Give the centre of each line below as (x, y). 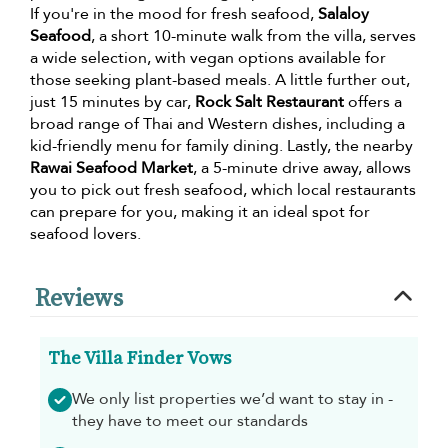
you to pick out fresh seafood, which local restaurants (223, 189)
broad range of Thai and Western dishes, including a (217, 123)
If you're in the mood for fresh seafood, (174, 13)
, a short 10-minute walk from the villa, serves (253, 35)
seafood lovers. (85, 233)
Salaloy (343, 13)
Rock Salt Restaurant (269, 101)
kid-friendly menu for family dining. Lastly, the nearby (221, 145)
